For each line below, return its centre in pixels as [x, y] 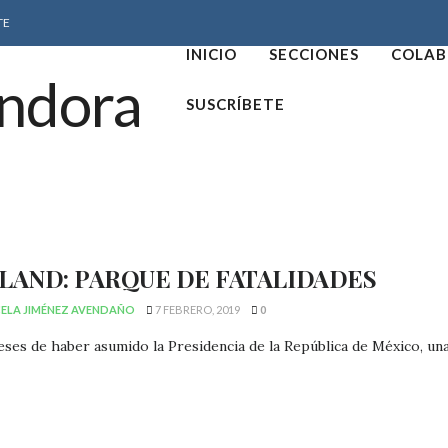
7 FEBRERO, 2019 [196, 309]
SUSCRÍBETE [236, 103]
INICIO [212, 53]
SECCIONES [314, 53]
